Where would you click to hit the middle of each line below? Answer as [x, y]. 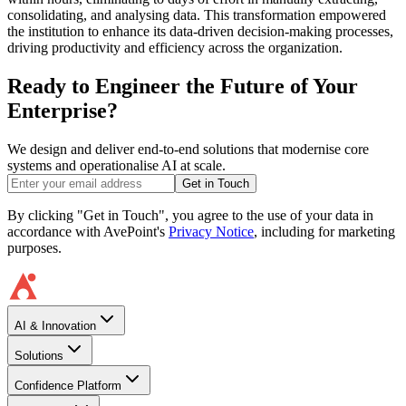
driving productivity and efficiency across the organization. [175, 47]
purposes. [34, 247]
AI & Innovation [55, 325]
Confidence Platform [68, 385]
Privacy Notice [211, 231]
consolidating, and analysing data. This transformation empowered [197, 14]
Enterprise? [63, 110]
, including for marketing [324, 231]
